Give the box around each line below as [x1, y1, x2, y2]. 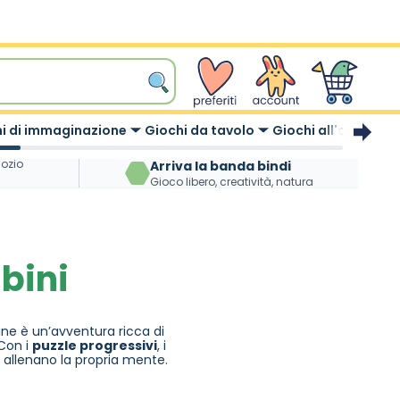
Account [246, 51, 300, 70]
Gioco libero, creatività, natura [149, 174, 313, 189]
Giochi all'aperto [272, 121, 384, 139]
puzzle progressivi [32, 337, 157, 354]
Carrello [307, 51, 355, 70]
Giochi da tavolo [145, 121, 254, 139]
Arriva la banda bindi [149, 157, 291, 175]
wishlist [186, 51, 229, 70]
